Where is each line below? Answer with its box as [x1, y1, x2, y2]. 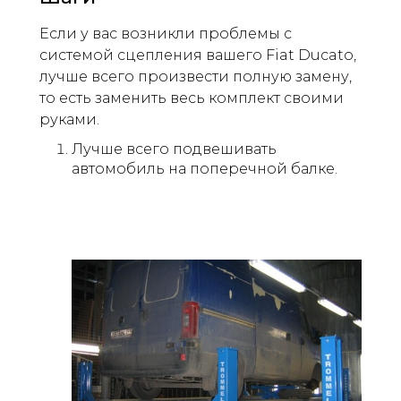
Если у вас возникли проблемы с [39, 25, 292, 43]
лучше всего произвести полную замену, [39, 68, 352, 86]
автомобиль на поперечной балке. [72, 160, 337, 178]
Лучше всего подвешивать [72, 141, 277, 158]
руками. [39, 111, 99, 129]
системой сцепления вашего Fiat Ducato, [39, 47, 356, 64]
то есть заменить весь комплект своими [39, 90, 344, 107]
